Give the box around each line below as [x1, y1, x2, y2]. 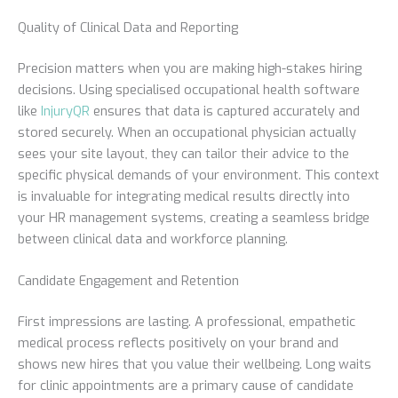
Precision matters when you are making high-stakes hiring [18, 59, 362, 77]
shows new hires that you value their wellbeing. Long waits [18, 354, 371, 373]
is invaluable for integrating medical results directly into [18, 187, 350, 205]
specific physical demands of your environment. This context [18, 165, 379, 184]
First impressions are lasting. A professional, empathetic [18, 312, 355, 330]
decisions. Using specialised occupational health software [18, 80, 360, 99]
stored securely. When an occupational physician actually [18, 123, 356, 141]
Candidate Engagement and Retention [18, 271, 239, 290]
